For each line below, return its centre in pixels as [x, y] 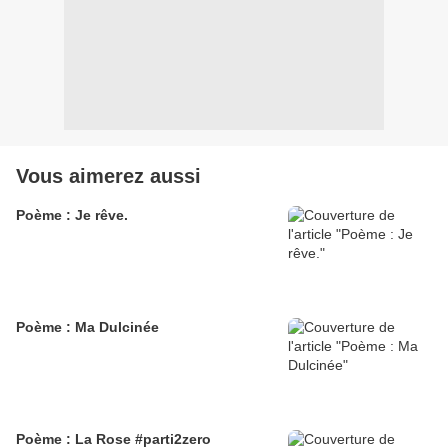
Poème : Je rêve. [72, 214]
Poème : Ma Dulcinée [87, 326]
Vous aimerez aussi [108, 175]
